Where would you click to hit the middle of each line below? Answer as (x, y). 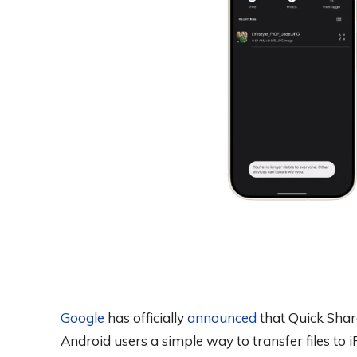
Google (82, 318)
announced (222, 318)
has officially (146, 318)
